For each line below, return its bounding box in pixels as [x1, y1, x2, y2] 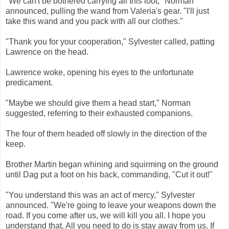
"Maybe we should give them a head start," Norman [6, 99, 191, 108]
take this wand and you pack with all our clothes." [6, 17, 183, 26]
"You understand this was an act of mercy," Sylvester [6, 191, 195, 200]
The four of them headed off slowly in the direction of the [6, 129, 207, 139]
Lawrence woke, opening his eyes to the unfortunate [6, 68, 194, 77]
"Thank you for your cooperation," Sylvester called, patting [6, 37, 215, 47]
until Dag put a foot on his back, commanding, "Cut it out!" [6, 170, 213, 179]
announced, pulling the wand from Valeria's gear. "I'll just [6, 7, 209, 16]
